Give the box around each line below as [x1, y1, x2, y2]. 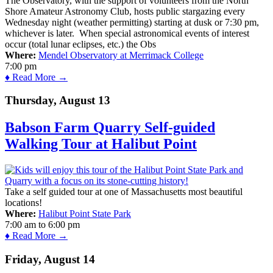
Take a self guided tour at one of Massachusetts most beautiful [5, 186, 243, 197]
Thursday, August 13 [5, 94, 110, 107]
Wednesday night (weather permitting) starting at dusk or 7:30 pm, [5, 16, 259, 27]
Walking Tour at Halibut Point [5, 136, 197, 152]
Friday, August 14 [5, 252, 95, 266]
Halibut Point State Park [38, 208, 131, 219]
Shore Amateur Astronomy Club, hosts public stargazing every [5, 5, 245, 16]
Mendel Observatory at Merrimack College [38, 49, 204, 60]
